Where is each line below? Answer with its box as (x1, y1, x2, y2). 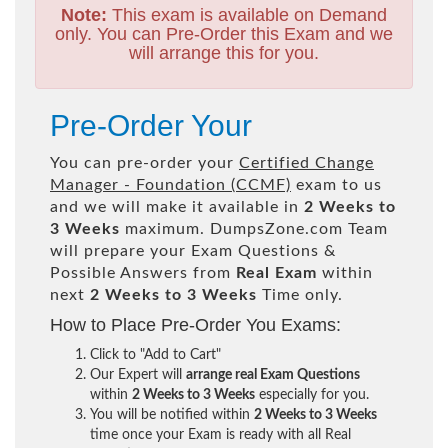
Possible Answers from (50, 264, 236, 281)
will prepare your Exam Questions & (50, 242, 336, 259)
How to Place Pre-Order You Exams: (50, 314, 341, 335)
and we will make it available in (50, 198, 304, 215)
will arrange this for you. (129, 42, 319, 63)
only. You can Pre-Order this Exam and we (55, 23, 393, 44)
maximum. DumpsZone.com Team (120, 220, 388, 237)
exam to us (291, 176, 382, 193)
